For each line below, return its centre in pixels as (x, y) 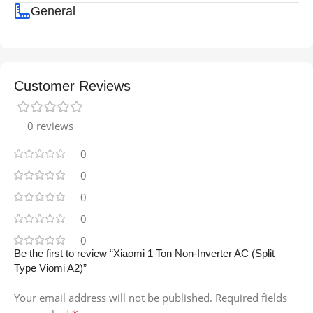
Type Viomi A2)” (50, 268)
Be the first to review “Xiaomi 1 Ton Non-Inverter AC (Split (144, 253)
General (53, 11)
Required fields (251, 297)
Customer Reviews (72, 86)
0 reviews (50, 125)
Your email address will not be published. (113, 297)
